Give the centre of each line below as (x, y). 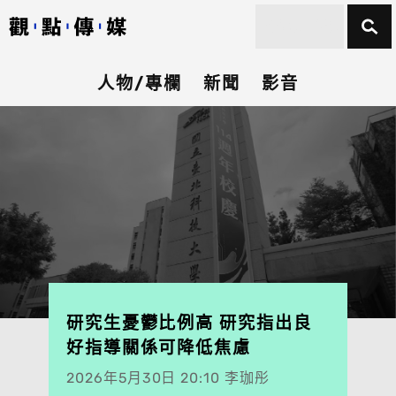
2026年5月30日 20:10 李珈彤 (168, 378)
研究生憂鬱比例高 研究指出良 (189, 323)
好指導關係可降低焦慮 (159, 348)
